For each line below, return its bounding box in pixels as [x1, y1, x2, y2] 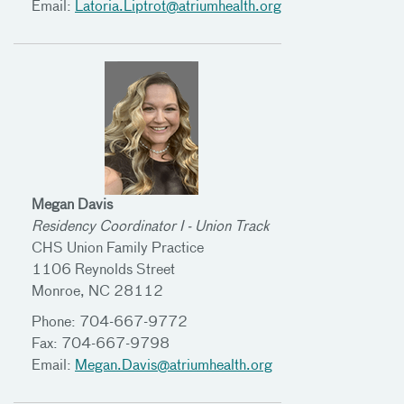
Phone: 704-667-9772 [32, 316, 188, 331]
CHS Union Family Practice [32, 242, 204, 257]
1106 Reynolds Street [32, 263, 175, 279]
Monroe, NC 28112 [32, 285, 167, 300]
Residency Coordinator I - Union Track [32, 220, 270, 235]
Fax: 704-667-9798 [32, 337, 170, 353]
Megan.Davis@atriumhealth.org [75, 359, 272, 374]
